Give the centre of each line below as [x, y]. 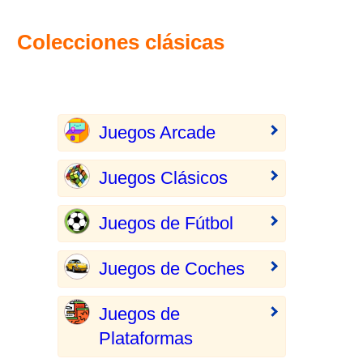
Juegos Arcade [157, 132]
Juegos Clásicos [163, 178]
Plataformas [145, 338]
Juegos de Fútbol [166, 223]
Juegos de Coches [171, 269]
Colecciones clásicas [121, 42]
